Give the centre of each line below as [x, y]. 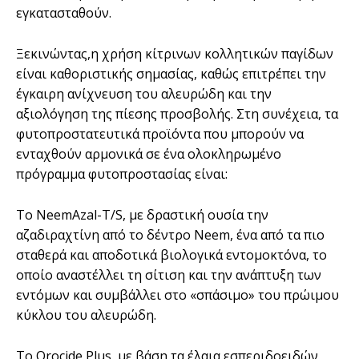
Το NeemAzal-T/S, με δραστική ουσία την [142, 214]
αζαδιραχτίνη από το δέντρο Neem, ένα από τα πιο [170, 234]
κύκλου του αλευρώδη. [86, 315]
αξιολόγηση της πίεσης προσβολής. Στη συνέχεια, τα [177, 113]
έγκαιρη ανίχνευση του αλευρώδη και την [144, 93]
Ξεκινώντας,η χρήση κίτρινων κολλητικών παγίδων [175, 53]
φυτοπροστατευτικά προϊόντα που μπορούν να [160, 133]
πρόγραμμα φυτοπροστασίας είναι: [122, 173]
